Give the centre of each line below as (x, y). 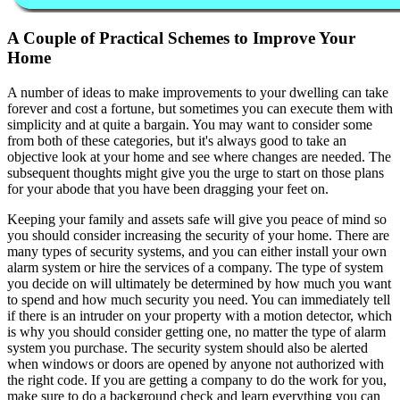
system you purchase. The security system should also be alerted (187, 348)
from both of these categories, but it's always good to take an (177, 141)
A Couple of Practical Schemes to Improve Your (181, 38)
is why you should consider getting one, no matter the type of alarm (196, 332)
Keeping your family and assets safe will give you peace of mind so (197, 219)
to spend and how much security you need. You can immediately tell (199, 300)
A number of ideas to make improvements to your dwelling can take (198, 92)
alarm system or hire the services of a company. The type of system (195, 267)
